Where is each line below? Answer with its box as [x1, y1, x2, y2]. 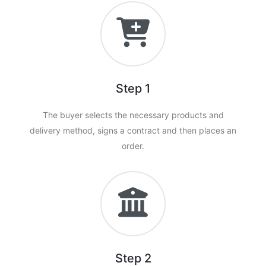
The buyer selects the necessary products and [42, 110, 224, 121]
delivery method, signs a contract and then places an [30, 125, 236, 136]
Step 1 [116, 81, 150, 96]
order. [122, 141, 144, 151]
